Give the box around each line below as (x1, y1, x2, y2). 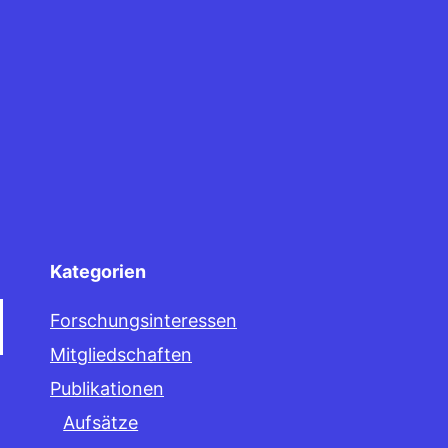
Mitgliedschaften (50, 344, 192, 365)
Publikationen (50, 378, 164, 399)
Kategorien (50, 261, 146, 282)
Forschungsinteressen (50, 310, 237, 331)
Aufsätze (63, 412, 139, 433)
